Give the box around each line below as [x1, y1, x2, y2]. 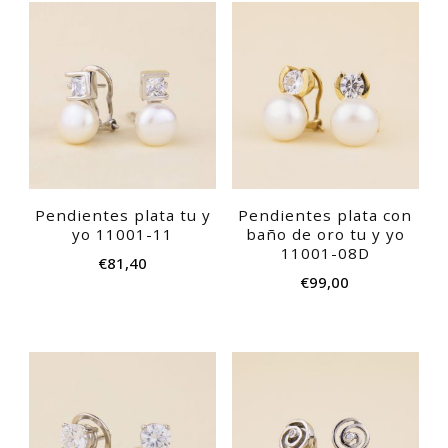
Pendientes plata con [238, 205, 413, 226]
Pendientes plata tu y [34, 205, 211, 226]
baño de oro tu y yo [245, 224, 405, 245]
